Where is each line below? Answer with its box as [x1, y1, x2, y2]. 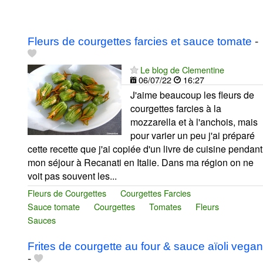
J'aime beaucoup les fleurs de [130, 88, 254, 102]
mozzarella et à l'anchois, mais [130, 115, 258, 129]
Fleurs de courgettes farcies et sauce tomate [28, 35, 252, 48]
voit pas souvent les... [28, 169, 117, 183]
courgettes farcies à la [130, 102, 221, 116]
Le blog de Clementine [140, 63, 224, 76]
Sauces [28, 214, 56, 227]
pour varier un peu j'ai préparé [130, 129, 255, 143]
